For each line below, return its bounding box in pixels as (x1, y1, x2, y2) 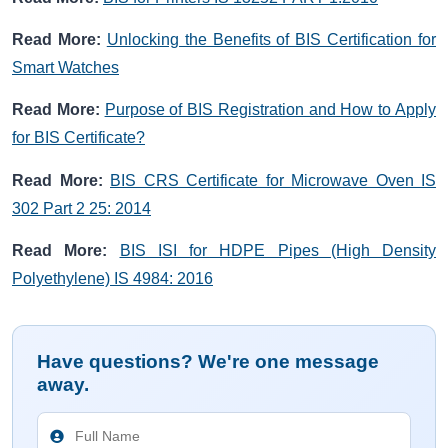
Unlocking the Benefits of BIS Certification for (106, 31, 436, 48)
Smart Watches (12, 59, 119, 76)
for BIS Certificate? (12, 129, 145, 147)
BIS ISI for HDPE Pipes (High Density (119, 242, 436, 260)
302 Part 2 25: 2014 (12, 199, 151, 217)
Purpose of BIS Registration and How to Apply (104, 101, 437, 119)
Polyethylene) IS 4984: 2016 (12, 270, 213, 288)
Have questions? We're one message (37, 351, 379, 373)
